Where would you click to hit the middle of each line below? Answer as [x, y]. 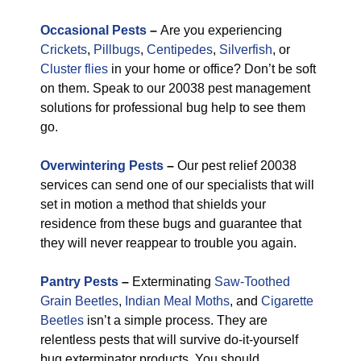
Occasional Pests [93, 30]
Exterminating [172, 282]
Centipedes [180, 50]
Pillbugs [117, 50]
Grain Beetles [79, 301]
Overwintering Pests [102, 166]
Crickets [64, 50]
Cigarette [287, 301]
